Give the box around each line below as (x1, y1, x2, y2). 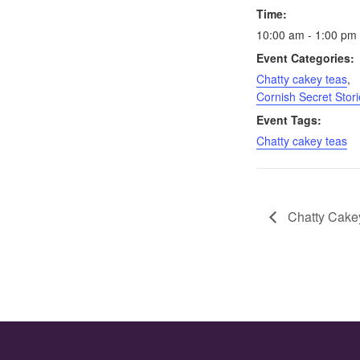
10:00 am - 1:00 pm (256, 27, 357, 43)
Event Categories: (256, 50, 354, 67)
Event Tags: (256, 112, 321, 129)
